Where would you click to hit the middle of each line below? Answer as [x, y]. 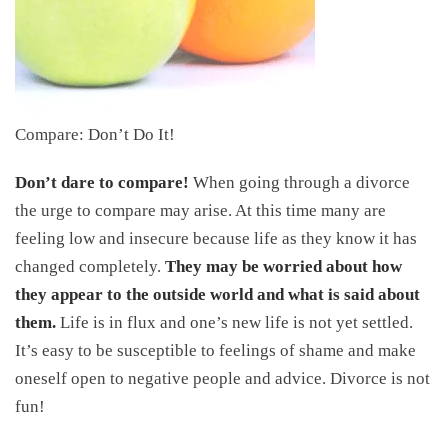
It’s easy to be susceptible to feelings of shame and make [215, 350]
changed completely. [90, 266]
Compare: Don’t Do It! [95, 134]
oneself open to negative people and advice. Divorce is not [222, 378]
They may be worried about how [283, 266]
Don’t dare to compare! [102, 182]
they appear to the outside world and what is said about [217, 294]
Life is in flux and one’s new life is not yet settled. [234, 322]
